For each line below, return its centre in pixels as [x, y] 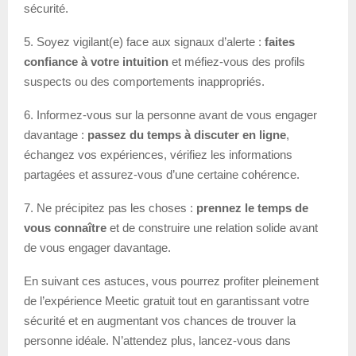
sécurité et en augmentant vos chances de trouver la [160, 320]
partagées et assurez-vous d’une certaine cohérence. [162, 174]
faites [280, 41]
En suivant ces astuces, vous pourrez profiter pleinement [171, 281]
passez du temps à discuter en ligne [187, 134]
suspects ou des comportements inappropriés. [144, 81]
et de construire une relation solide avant [212, 227]
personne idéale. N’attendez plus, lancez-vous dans [157, 340]
